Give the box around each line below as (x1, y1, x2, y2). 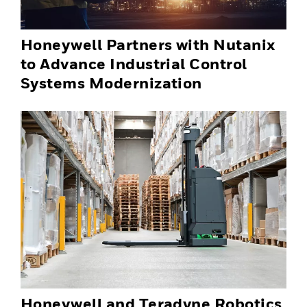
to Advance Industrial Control (21, 54, 247, 73)
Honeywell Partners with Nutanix (21, 35, 275, 53)
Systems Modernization (21, 73, 202, 92)
